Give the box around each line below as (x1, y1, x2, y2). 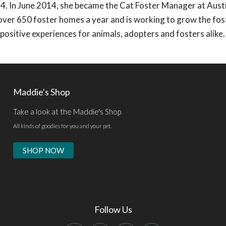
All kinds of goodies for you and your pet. (13, 122, 111, 129)
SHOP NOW (22, 146, 64, 155)
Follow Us (94, 204, 132, 215)
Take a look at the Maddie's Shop (13, 107, 121, 117)
